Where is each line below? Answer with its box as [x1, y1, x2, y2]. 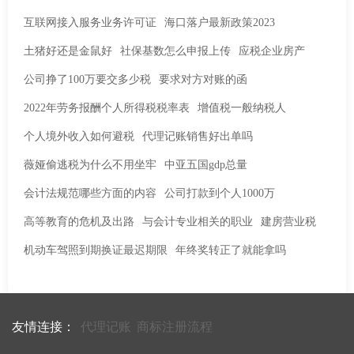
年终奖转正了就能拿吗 [175, 244, 286, 256]
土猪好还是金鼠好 [24, 45, 112, 57]
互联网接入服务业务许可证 [24, 17, 156, 28]
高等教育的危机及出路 [24, 216, 134, 228]
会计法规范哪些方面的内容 [24, 187, 156, 199]
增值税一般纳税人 [198, 102, 286, 114]
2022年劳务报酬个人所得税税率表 [24, 102, 190, 114]
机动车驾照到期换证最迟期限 [24, 244, 168, 256]
